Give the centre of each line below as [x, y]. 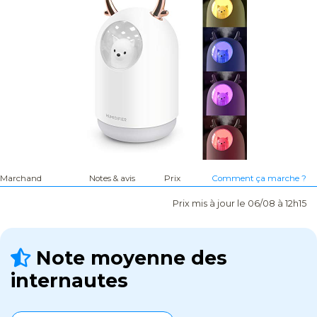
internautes [69, 281]
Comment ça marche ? [259, 179]
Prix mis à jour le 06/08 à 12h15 [240, 204]
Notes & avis [113, 179]
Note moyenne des [129, 258]
